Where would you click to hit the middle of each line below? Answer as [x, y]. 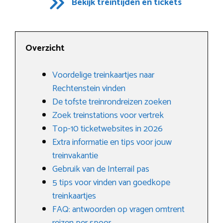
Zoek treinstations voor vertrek [108, 115]
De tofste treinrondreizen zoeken [112, 102]
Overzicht [45, 48]
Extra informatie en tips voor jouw [112, 142]
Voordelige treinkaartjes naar [103, 75]
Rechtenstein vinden [89, 88]
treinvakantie [75, 156]
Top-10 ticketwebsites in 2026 [108, 129]
